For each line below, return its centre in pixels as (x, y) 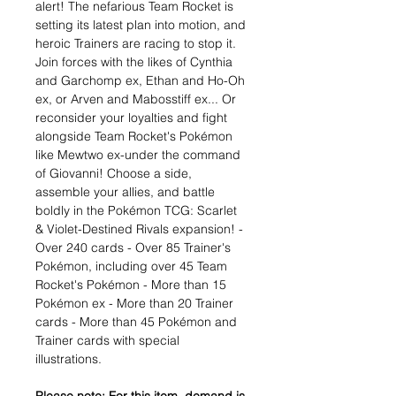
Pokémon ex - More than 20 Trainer (134, 304)
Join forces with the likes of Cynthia (134, 62)
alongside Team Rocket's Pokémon (134, 137)
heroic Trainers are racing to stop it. (136, 44)
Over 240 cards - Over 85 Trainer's (133, 248)
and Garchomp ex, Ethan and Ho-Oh (140, 81)
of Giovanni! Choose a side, (114, 174)
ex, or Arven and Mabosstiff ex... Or (136, 99)
